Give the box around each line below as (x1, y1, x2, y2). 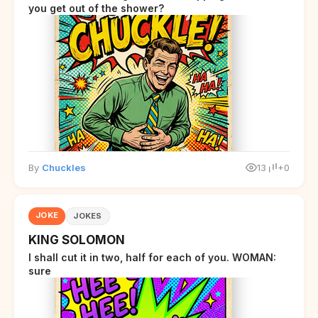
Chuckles (42, 161, 86, 173)
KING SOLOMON (28, 232, 125, 247)
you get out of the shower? (28, 1, 164, 14)
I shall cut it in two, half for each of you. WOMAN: (28, 251, 276, 263)
